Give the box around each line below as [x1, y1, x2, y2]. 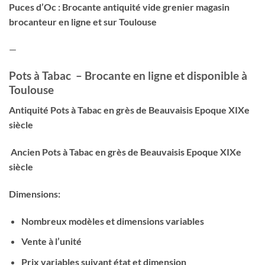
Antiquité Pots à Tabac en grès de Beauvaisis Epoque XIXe [9, 104, 250, 116]
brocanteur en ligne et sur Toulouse [9, 16, 157, 28]
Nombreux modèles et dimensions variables [21, 215, 204, 227]
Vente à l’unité [21, 235, 83, 247]
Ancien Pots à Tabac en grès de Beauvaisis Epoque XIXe [9, 146, 241, 158]
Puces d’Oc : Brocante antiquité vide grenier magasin [9, 1, 230, 13]
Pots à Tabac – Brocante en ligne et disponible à [9, 68, 247, 82]
